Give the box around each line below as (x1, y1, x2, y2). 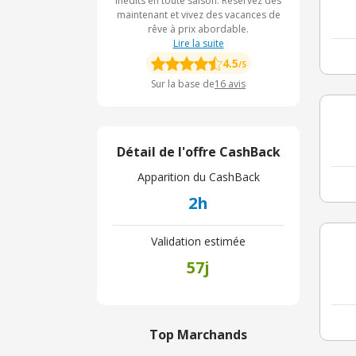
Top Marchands (149, 326, 247, 343)
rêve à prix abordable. (148, 22, 249, 36)
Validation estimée (151, 234, 246, 249)
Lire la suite (172, 37, 224, 50)
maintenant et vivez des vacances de (116, 8, 281, 21)
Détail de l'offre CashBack (116, 143, 281, 161)
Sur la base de (151, 77, 215, 91)
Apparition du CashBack (137, 169, 260, 184)
